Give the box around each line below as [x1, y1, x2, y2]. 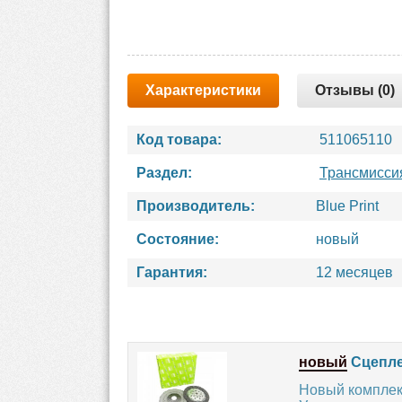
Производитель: [136, 198, 255, 214]
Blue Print [316, 198, 379, 214]
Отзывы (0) [315, 83, 395, 98]
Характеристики [145, 83, 261, 98]
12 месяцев [316, 265, 393, 280]
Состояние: [136, 232, 219, 247]
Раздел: [136, 165, 192, 180]
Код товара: [136, 132, 222, 147]
